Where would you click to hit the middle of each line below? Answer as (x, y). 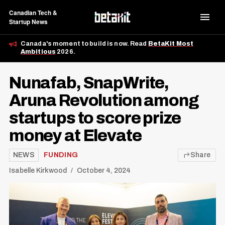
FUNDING (61, 155)
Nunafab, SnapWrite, (89, 83)
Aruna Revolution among (104, 100)
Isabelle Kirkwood (38, 171)
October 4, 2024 (103, 171)
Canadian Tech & (33, 13)
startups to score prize (95, 118)
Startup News (28, 22)
